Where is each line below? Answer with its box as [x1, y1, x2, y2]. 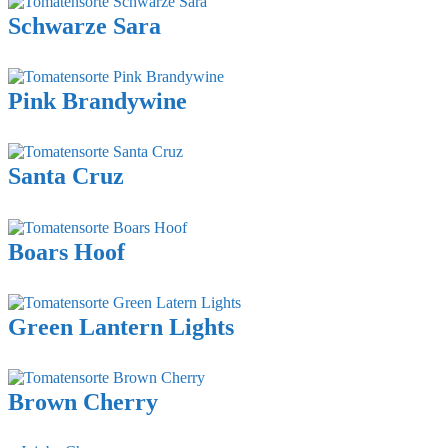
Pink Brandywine [8, 87, 187, 114]
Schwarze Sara [8, 12, 161, 39]
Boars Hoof [8, 238, 125, 265]
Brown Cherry [8, 389, 158, 416]
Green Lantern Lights [8, 313, 234, 340]
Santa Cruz [8, 163, 124, 190]
